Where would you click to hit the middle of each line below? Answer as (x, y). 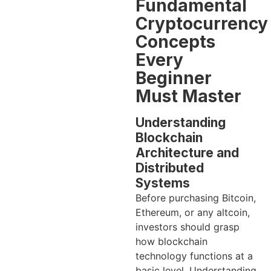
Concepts (175, 41)
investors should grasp (188, 227)
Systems (163, 183)
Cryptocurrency (202, 23)
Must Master (188, 96)
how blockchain (171, 241)
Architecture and (187, 152)
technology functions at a (194, 256)
